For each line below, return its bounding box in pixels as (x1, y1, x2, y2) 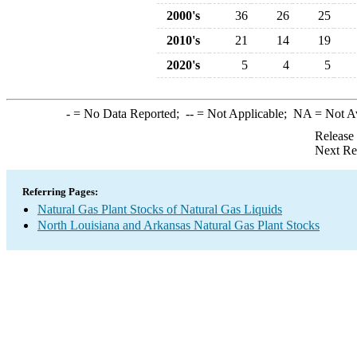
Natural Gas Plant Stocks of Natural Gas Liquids (37, 202, 282, 216)
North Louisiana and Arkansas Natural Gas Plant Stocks (37, 218, 320, 232)
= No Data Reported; (69, 107, 186, 120)
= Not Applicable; (193, 107, 293, 120)
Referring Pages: (22, 186, 98, 198)
